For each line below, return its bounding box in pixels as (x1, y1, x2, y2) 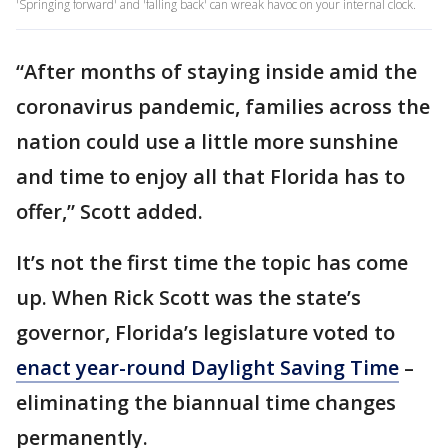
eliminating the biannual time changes (16, 389, 396, 416)
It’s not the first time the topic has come (16, 249, 408, 276)
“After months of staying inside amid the (16, 58, 417, 85)
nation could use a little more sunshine (16, 128, 398, 155)
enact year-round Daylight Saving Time (16, 354, 399, 381)
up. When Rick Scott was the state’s (16, 284, 361, 311)
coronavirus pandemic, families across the (16, 93, 430, 120)
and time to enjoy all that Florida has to (16, 163, 405, 190)
